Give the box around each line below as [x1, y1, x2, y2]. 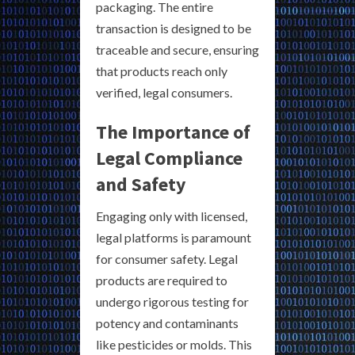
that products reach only [96, 63, 227, 78]
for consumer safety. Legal [96, 250, 238, 266]
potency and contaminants [96, 315, 239, 330]
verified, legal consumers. [96, 84, 232, 100]
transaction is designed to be [96, 20, 251, 36]
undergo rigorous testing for [96, 293, 249, 309]
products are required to [96, 272, 227, 288]
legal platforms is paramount [96, 229, 251, 245]
